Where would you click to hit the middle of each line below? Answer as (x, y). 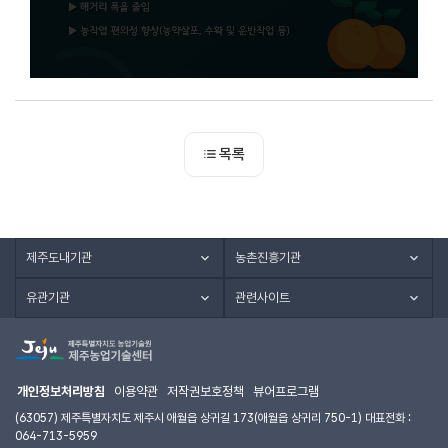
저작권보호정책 (205, 391)
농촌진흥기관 (268, 258)
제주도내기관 (59, 258)
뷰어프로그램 (286, 391)
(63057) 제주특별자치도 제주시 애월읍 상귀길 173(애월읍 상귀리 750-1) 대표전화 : (213, 417)
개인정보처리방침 (61, 391)
